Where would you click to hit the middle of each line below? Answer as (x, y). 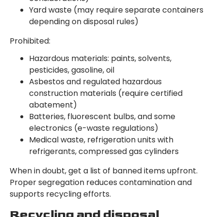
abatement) (53, 105)
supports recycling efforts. (60, 194)
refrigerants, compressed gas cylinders (104, 152)
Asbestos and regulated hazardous (95, 82)
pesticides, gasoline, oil (72, 70)
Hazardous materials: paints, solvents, (100, 59)
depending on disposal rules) (84, 22)
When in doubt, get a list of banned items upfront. (104, 171)
